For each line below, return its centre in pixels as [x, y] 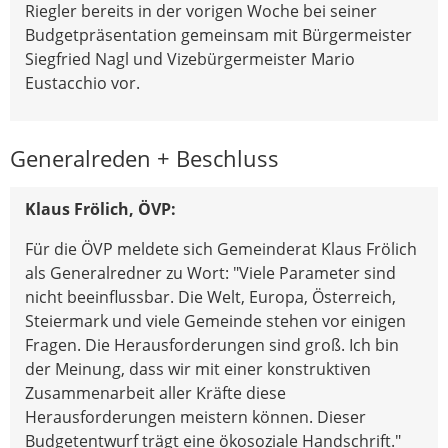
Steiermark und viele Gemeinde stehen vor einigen [215, 320]
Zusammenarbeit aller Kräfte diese [155, 392]
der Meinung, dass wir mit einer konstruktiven [198, 368]
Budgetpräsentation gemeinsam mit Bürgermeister [218, 34]
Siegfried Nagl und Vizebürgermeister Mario [190, 58]
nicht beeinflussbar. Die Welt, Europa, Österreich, [210, 296]
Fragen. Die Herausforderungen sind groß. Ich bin [212, 344]
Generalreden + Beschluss [144, 158]
